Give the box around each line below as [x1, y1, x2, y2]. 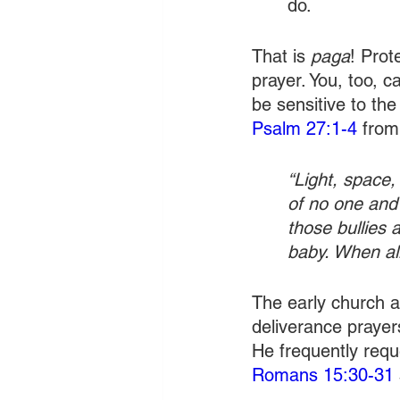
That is [252, 46, 311, 67]
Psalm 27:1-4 [252, 118, 357, 139]
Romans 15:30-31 [252, 364, 394, 386]
